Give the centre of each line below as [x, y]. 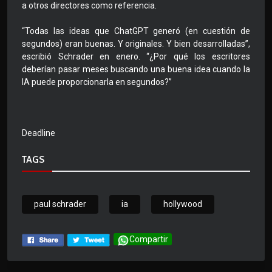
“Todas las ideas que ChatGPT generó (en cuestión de [136, 31]
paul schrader [60, 204]
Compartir [149, 240]
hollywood [183, 204]
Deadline [39, 133]
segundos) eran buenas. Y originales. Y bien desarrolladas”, [136, 44]
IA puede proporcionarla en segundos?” [97, 82]
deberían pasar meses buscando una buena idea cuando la [136, 70]
